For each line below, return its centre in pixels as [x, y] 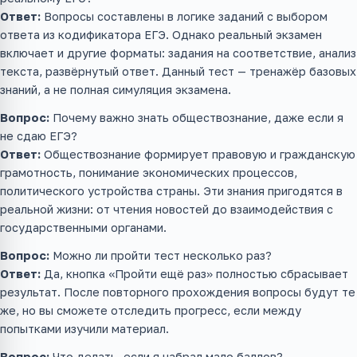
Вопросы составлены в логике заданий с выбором [184, 16]
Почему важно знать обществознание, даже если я [196, 117]
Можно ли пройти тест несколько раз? [161, 255]
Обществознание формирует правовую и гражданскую [198, 154]
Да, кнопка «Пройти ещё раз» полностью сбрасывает [194, 273]
